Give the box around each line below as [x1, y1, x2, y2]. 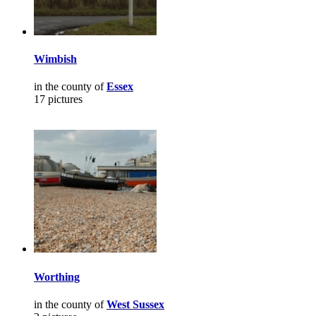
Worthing [34, 270, 80, 283]
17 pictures [34, 93, 83, 106]
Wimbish [34, 53, 77, 66]
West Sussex [107, 298, 164, 310]
